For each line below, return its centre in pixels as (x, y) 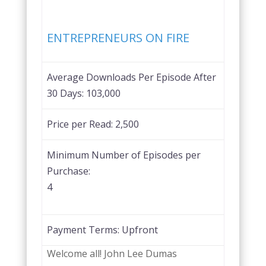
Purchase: (68, 171)
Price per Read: (81, 124)
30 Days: (66, 93)
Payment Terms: (84, 229)
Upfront (140, 229)
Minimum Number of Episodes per (123, 155)
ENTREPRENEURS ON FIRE (118, 37)
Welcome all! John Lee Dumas (112, 253)
